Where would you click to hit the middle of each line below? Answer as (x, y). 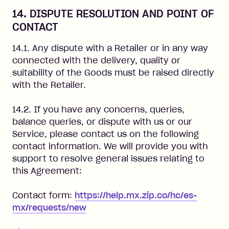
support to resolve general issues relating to (108, 158)
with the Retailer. (49, 85)
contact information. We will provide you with (110, 146)
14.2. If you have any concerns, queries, (98, 109)
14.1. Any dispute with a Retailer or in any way (110, 48)
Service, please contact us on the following (106, 134)
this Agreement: (47, 171)
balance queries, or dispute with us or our (102, 122)
